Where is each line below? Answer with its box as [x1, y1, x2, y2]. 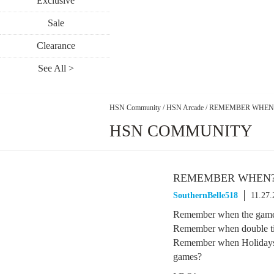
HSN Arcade [166, 103, 204, 112]
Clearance [36, 40, 75, 51]
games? [173, 251, 202, 262]
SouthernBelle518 [173, 191, 238, 200]
